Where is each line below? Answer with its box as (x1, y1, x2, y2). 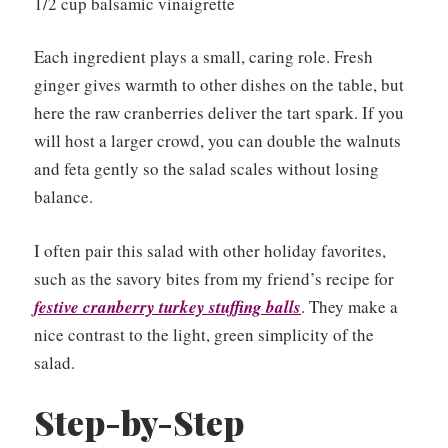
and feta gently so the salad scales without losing (34, 157, 379, 181)
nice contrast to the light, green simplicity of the (34, 322, 374, 346)
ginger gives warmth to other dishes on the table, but (34, 73, 404, 97)
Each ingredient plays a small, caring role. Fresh (34, 45, 373, 69)
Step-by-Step (34, 399, 244, 446)
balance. (34, 185, 93, 209)
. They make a (301, 294, 398, 318)
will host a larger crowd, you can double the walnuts (34, 129, 401, 153)
